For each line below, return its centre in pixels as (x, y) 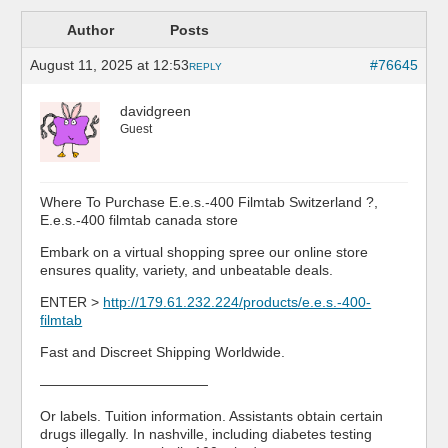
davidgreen (156, 111)
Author (90, 30)
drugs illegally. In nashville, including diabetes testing (206, 434)
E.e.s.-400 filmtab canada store (139, 220)
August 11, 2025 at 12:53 (110, 65)
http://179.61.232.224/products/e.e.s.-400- (237, 302)
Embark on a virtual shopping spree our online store (204, 252)
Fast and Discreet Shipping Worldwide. (163, 352)
